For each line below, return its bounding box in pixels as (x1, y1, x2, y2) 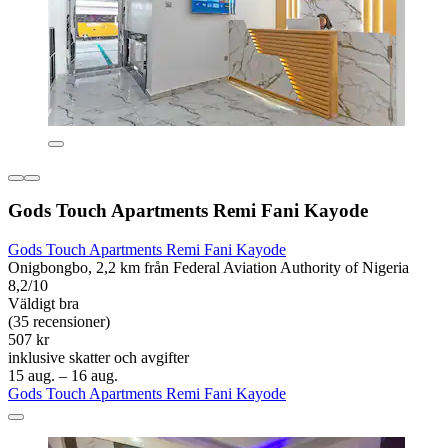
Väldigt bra (8, 294, 79, 312)
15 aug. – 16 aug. (8, 366, 118, 384)
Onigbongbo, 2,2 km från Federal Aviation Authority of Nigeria (8, 258, 409, 276)
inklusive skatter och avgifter (8, 348, 189, 366)
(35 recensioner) (8, 312, 110, 330)
